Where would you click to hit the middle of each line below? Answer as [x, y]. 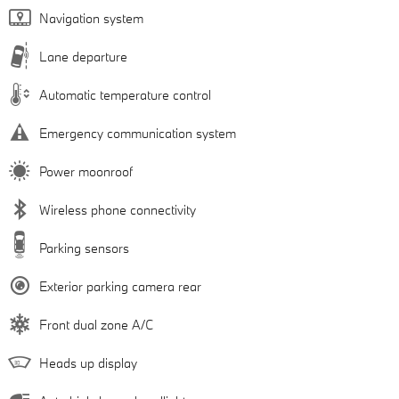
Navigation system [91, 18]
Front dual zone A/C [96, 324]
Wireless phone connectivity [118, 209]
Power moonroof [86, 171]
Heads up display [88, 362]
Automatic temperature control [125, 94]
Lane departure [83, 56]
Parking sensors [84, 248]
